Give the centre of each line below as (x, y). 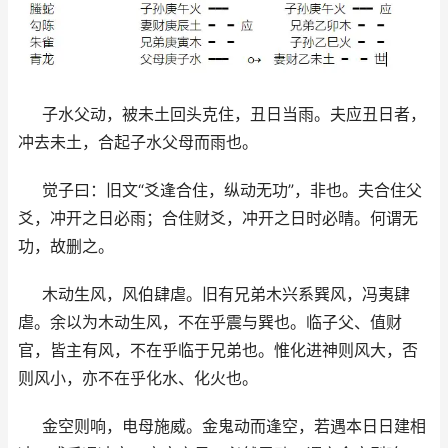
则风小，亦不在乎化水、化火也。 (138, 377)
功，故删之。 (66, 245)
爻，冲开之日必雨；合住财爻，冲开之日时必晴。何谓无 (218, 217)
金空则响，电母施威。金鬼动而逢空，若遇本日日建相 (234, 425)
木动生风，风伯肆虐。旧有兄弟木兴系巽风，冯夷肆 (226, 293)
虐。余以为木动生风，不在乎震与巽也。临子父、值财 (210, 321)
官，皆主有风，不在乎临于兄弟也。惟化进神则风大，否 (218, 349)
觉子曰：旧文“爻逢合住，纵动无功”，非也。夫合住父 (232, 189)
